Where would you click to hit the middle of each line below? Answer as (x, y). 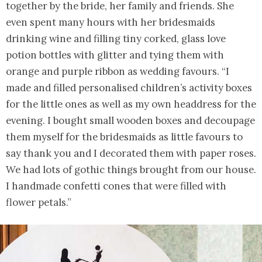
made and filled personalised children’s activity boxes (129, 87)
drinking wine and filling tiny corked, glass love (116, 38)
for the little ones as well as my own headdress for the (131, 104)
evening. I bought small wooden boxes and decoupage (130, 120)
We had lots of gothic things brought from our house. (131, 169)
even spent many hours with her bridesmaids (111, 22)
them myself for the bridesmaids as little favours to (124, 137)
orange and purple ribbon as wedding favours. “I (118, 71)
